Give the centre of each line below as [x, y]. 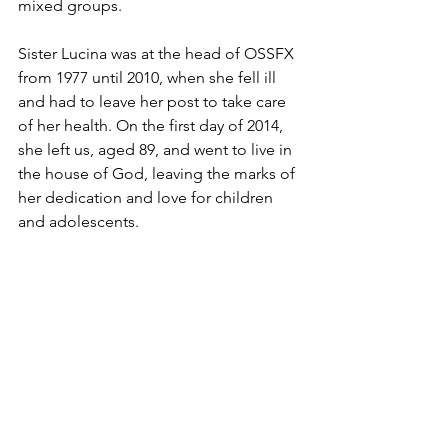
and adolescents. [78, 221]
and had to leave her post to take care [154, 101]
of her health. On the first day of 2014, [152, 125]
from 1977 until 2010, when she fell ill [149, 77]
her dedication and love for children [147, 197]
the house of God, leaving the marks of [158, 173]
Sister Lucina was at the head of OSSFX [158, 53]
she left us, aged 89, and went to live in [157, 149]
